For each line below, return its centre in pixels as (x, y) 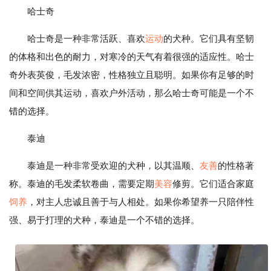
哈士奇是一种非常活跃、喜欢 (86, 38)
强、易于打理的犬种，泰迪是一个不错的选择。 (104, 220)
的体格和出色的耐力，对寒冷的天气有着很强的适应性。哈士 (132, 57)
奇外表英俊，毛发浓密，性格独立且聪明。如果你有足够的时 (132, 75)
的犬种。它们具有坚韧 (209, 38)
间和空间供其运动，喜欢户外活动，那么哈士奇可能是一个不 (132, 93)
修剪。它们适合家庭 (213, 184)
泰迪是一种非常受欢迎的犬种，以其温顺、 (113, 165)
